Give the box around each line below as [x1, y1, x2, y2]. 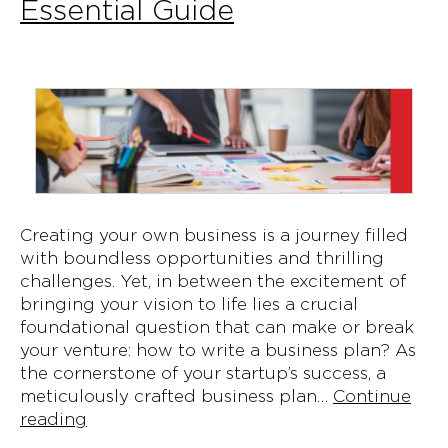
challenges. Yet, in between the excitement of [20, 271, 406, 292]
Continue [333, 386, 411, 407]
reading [20, 409, 87, 430]
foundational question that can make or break [20, 317, 414, 338]
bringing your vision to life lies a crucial [20, 294, 358, 315]
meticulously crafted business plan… [20, 386, 333, 407]
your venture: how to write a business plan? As [20, 340, 416, 361]
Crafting [86, 408, 156, 429]
